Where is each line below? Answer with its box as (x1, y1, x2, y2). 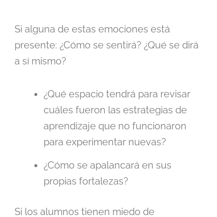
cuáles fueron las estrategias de (44, 104, 187, 116)
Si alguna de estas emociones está (15, 23, 170, 35)
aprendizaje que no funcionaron (44, 120, 186, 132)
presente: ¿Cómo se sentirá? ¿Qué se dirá (15, 39, 199, 51)
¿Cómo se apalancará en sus (44, 159, 171, 171)
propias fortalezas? (44, 175, 128, 187)
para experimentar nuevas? (44, 136, 166, 148)
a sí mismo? (15, 55, 66, 67)
